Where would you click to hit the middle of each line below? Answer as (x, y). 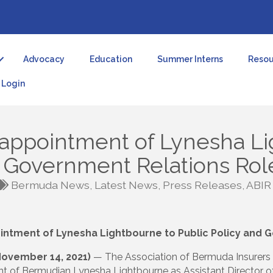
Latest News (126, 185)
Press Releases (203, 185)
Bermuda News (51, 185)
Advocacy (44, 59)
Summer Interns (190, 59)
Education (111, 59)
